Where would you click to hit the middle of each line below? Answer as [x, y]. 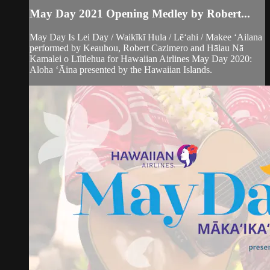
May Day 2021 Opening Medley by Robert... [140, 14]
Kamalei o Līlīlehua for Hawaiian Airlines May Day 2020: [141, 59]
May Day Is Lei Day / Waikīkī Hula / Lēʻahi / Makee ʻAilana [146, 37]
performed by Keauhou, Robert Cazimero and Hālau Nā [137, 48]
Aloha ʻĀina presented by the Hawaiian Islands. [121, 70]
